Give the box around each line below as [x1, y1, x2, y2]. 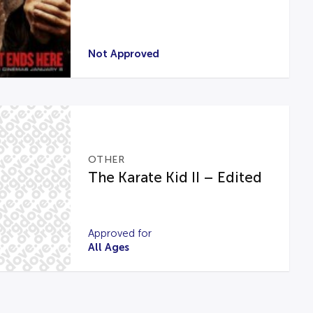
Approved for [87, 228, 152, 239]
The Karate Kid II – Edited [87, 170, 262, 185]
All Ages [87, 241, 129, 253]
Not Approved [87, 48, 159, 59]
